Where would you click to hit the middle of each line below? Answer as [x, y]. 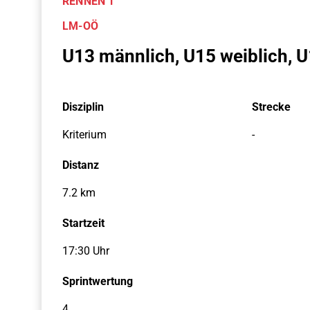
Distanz [81, 165]
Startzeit [83, 223]
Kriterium [84, 135]
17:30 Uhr [86, 251]
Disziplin [83, 107]
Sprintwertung [98, 281]
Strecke [271, 107]
